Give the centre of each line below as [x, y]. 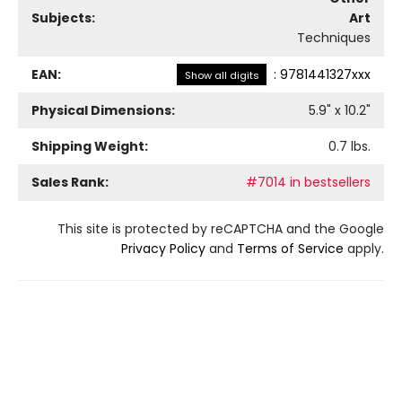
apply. [364, 248]
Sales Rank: [70, 182]
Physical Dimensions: [103, 110]
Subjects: [63, 17]
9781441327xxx [325, 74]
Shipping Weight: [90, 146]
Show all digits [222, 75]
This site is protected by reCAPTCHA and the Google [221, 228]
